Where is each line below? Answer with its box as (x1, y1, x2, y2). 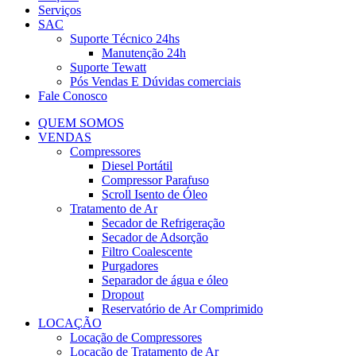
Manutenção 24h (102, 46, 186, 60)
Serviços (38, 3, 81, 17)
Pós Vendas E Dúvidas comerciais (70, 75, 241, 88)
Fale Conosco (38, 89, 107, 103)
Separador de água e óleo (102, 273, 228, 287)
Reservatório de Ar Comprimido (102, 302, 263, 315)
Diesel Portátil (102, 159, 172, 172)
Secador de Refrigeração (102, 216, 225, 230)
